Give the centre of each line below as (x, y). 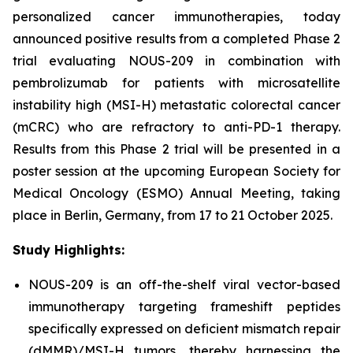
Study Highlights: (69, 250)
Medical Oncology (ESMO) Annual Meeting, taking (176, 193)
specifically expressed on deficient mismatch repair (184, 329)
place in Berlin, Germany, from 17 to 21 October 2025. (173, 215)
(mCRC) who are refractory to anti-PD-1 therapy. (176, 127)
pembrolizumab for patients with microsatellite (176, 83)
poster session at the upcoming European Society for (176, 171)
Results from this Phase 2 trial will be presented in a (176, 149)
